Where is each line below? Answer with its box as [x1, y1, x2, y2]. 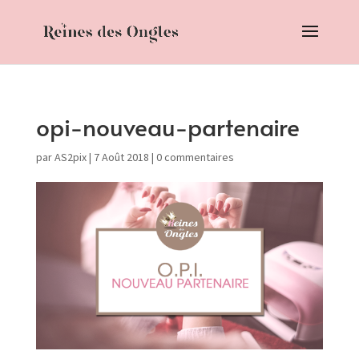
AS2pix [54, 150, 87, 164]
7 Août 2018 [93, 150, 149, 164]
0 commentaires [155, 150, 234, 164]
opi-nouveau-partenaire [35, 110, 300, 143]
